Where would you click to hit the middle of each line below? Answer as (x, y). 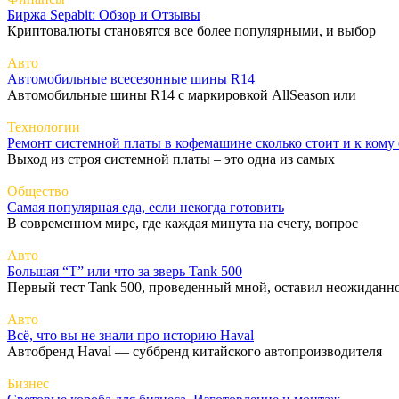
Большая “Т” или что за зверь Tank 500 (125, 271)
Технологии (44, 126)
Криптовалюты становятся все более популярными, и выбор (191, 30)
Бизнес (28, 383)
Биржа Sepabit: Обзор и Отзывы (104, 14)
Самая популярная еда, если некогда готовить (146, 207)
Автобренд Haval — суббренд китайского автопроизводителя (195, 351)
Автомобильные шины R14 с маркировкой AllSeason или (182, 94)
